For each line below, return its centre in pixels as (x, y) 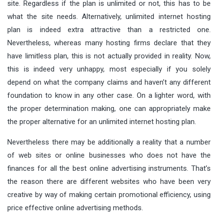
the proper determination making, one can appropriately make (109, 108)
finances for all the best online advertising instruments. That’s (109, 168)
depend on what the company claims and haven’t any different (109, 82)
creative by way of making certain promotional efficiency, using (109, 194)
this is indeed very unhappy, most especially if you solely (109, 69)
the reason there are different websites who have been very (109, 181)
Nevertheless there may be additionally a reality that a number (109, 142)
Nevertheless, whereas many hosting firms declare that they (109, 43)
